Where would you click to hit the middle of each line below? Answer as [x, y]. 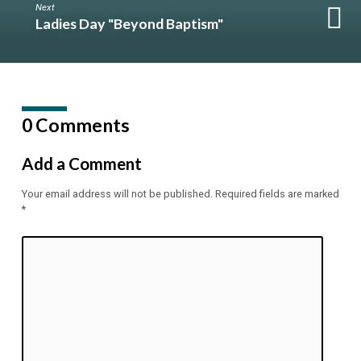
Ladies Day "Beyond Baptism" [130, 23]
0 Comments [75, 124]
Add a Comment [81, 164]
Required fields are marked [277, 194]
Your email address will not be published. [117, 194]
